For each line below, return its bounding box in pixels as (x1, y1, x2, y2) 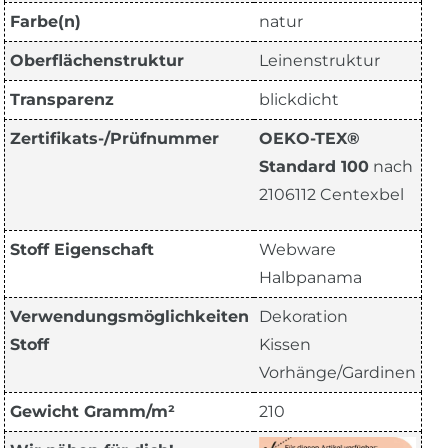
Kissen (259, 335, 311, 355)
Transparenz (10, 90, 114, 110)
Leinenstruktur (259, 51, 380, 71)
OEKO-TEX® (259, 129, 360, 149)
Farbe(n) (10, 12, 81, 32)
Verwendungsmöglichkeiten (10, 307, 249, 327)
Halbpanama (259, 268, 362, 288)
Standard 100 (259, 157, 369, 177)
